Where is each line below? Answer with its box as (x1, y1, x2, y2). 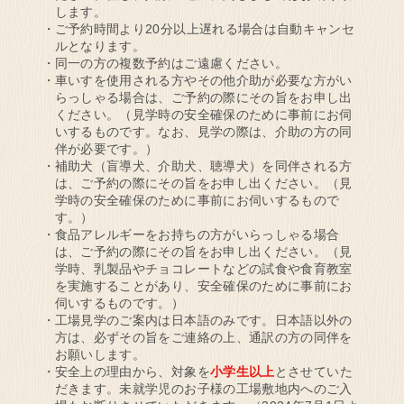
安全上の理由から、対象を (54, 363, 210, 379)
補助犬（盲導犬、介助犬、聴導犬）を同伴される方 (54, 158, 353, 173)
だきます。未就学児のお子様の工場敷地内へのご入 (54, 381, 353, 396)
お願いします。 (54, 346, 146, 362)
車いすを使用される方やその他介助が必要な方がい (54, 72, 353, 87)
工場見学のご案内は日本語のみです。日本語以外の (54, 312, 353, 327)
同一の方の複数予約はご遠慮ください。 (54, 55, 289, 70)
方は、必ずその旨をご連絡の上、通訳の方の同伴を (54, 329, 353, 344)
